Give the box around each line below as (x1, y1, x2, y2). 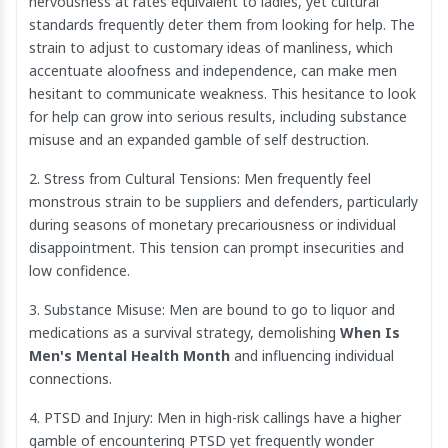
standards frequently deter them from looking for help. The (29, 14, 415, 34)
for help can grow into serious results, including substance (29, 106, 407, 126)
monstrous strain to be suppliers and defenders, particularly (29, 191, 418, 211)
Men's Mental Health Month (29, 345, 230, 365)
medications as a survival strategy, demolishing (29, 322, 340, 342)
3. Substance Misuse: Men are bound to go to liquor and (29, 299, 395, 319)
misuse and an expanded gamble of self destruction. (29, 129, 369, 149)
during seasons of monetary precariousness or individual (29, 214, 396, 234)
